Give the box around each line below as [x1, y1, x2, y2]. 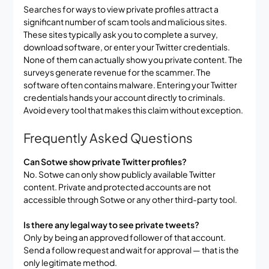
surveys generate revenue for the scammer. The [23, 66, 211, 77]
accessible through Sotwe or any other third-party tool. [23, 193, 237, 205]
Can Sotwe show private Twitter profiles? [23, 156, 187, 167]
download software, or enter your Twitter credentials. [23, 41, 230, 52]
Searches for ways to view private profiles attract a [23, 3, 219, 14]
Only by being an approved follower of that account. [23, 231, 226, 243]
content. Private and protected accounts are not [23, 181, 211, 192]
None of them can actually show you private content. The [23, 53, 243, 65]
